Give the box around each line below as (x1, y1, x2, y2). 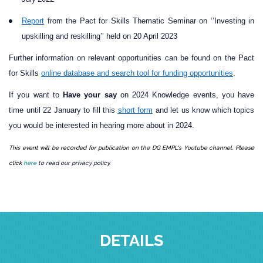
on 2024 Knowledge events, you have (116, 90, 254, 99)
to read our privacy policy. (38, 160, 110, 166)
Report (22, 16, 44, 25)
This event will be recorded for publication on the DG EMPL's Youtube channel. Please (9, 144, 254, 151)
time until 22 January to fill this (9, 106, 118, 114)
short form (117, 106, 153, 114)
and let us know (153, 106, 210, 114)
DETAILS (99, 231, 164, 249)
